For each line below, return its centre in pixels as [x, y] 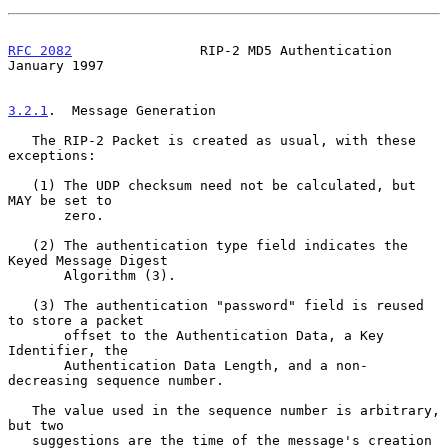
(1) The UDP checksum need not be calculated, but [20, 185]
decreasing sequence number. [116, 380]
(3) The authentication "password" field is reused [20, 305]
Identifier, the [68, 350]
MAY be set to [60, 200]
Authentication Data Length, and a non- [36, 365]
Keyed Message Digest [88, 260]
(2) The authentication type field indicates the [20, 245]
